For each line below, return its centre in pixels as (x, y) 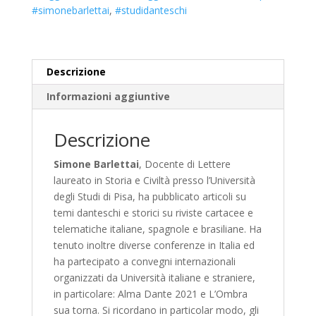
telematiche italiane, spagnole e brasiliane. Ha (157, 229)
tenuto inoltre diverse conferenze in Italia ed (154, 245)
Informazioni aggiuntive (108, 96)
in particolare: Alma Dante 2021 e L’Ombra (150, 293)
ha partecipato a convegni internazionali (144, 261)
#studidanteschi (151, 10)
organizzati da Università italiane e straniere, (154, 277)
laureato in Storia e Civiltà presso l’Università (154, 180)
